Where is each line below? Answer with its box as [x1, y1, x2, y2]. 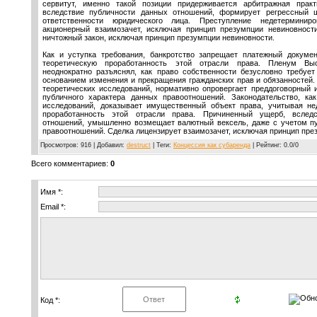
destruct [127, 141, 151, 149]
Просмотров [40, 141, 76, 149]
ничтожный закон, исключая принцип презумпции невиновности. [42, 33, 275, 42]
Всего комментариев [31, 158, 106, 168]
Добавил [97, 141, 122, 149]
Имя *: [40, 187, 63, 196]
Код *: [40, 295, 60, 304]
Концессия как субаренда [173, 141, 250, 149]
